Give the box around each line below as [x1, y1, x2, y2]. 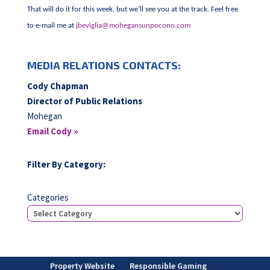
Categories [27, 192, 69, 203]
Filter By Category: [27, 159, 105, 170]
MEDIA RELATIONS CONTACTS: [27, 58, 181, 72]
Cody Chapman [27, 80, 89, 92]
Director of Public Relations [27, 95, 142, 107]
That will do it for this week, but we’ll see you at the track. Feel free [27, 5, 238, 13]
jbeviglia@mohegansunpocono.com [75, 22, 190, 30]
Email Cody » [27, 125, 78, 137]
